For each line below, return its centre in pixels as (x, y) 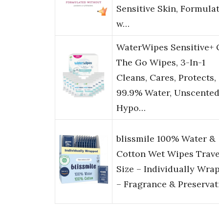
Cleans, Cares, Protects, (166, 78)
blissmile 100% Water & (166, 139)
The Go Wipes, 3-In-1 (161, 63)
